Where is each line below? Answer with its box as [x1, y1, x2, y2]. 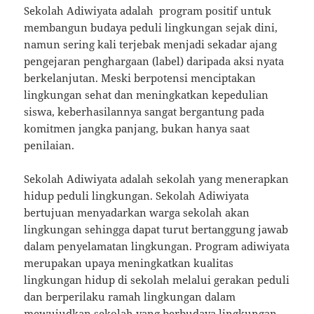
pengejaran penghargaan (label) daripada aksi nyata [24, 54, 285, 69]
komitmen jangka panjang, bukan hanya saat [24, 121, 250, 136]
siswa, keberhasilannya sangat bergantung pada [24, 104, 265, 119]
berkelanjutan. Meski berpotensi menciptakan [24, 71, 257, 86]
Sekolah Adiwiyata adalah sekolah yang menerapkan [24, 172, 289, 186]
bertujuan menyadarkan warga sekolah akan [24, 205, 250, 220]
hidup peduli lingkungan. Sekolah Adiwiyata [24, 189, 250, 203]
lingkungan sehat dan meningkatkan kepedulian [24, 88, 269, 102]
